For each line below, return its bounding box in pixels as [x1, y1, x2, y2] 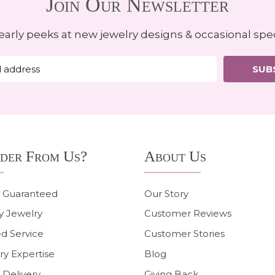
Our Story [144, 187, 189, 199]
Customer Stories [144, 228, 225, 240]
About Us [144, 148, 207, 165]
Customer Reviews [144, 207, 232, 220]
